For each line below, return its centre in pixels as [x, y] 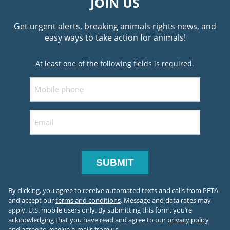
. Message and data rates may [166, 200]
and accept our [32, 200]
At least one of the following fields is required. [115, 64]
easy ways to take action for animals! [115, 38]
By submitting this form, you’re [145, 210]
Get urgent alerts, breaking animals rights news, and [115, 26]
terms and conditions [88, 200]
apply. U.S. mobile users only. [52, 210]
